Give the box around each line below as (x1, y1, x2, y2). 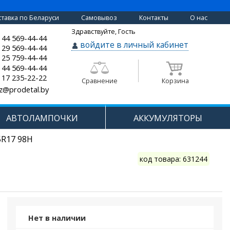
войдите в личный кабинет (80, 39, 189, 50)
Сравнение (81, 76, 118, 85)
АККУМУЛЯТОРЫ (133, 112, 203, 124)
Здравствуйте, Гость (71, 27, 136, 36)
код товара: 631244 (139, 154, 207, 164)
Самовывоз (81, 13, 117, 22)
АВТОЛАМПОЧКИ (6, 112, 78, 124)
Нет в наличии (28, 213, 86, 223)
